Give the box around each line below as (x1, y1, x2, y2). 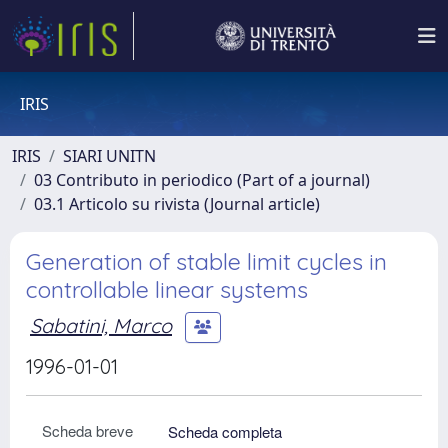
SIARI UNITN (63, 145, 156, 167)
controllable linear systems (26, 275, 308, 304)
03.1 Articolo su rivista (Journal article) (34, 193, 320, 215)
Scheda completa (168, 421, 282, 442)
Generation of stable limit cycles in (26, 247, 387, 276)
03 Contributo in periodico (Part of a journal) (34, 169, 370, 191)
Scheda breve (42, 420, 133, 441)
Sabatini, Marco (30, 312, 172, 338)
